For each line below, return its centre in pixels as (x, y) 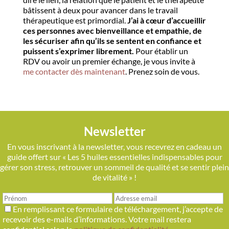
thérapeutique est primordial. (74, 20)
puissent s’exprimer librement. (78, 51)
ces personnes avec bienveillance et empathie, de (112, 30)
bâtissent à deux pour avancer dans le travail (100, 10)
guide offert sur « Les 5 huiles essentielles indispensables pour (114, 157)
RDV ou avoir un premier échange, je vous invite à (109, 61)
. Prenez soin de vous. (162, 71)
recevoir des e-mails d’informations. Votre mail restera (97, 219)
